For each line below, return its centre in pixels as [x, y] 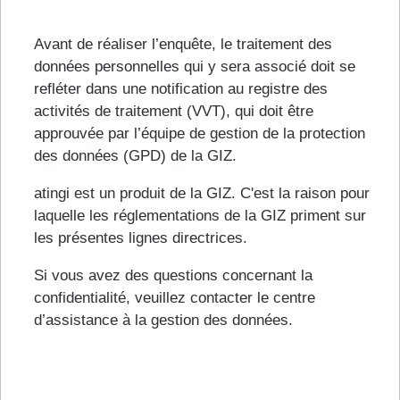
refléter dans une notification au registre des [181, 89]
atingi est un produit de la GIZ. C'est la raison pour [202, 194]
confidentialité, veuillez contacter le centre [175, 298]
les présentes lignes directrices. [141, 238]
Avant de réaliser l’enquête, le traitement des [183, 45]
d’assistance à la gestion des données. [166, 321]
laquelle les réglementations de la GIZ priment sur [200, 216]
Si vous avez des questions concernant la [173, 276]
